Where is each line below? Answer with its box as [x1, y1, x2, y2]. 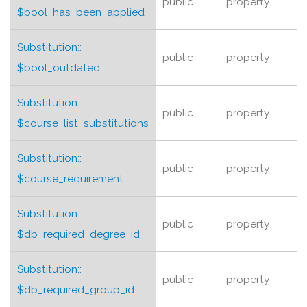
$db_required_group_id [17, 283, 134, 296]
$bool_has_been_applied [17, 5, 145, 19]
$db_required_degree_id [17, 228, 140, 241]
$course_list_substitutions [17, 116, 149, 130]
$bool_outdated [17, 61, 100, 74]
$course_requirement [17, 172, 123, 185]
